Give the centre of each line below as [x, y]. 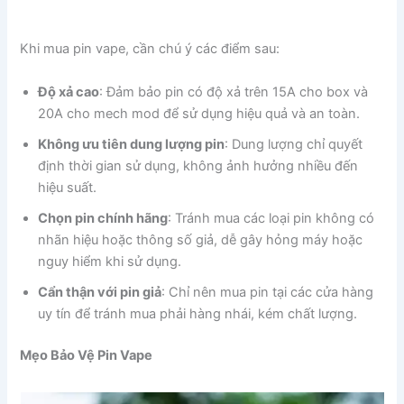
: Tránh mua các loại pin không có [271, 218]
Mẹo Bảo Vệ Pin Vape [87, 355]
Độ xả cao [69, 92]
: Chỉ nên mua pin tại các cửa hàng [268, 292]
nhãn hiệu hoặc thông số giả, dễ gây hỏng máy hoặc [201, 239]
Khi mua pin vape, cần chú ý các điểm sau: [150, 49]
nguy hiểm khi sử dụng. [110, 261]
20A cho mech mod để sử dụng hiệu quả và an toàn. [199, 113]
